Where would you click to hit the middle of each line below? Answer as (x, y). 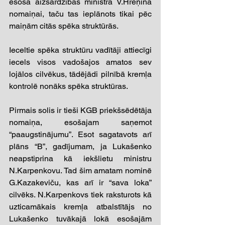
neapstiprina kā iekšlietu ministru (80, 158)
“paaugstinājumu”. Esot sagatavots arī (80, 134)
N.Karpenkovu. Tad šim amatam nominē (80, 170)
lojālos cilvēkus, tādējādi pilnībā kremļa (80, 74)
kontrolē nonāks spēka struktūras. (69, 86)
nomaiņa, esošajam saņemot (80, 122)
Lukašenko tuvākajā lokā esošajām (80, 218)
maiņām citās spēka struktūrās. (64, 26)
